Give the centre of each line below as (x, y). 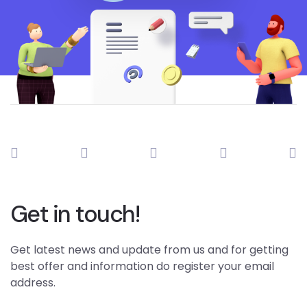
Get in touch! (75, 214)
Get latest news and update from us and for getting (149, 250)
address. (33, 283)
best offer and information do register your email (142, 267)
